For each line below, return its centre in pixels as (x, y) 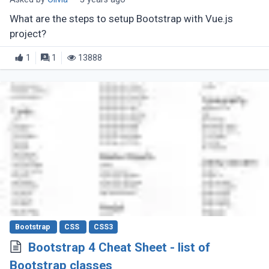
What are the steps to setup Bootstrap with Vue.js (122, 18)
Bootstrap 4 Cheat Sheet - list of (119, 248)
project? (28, 33)
